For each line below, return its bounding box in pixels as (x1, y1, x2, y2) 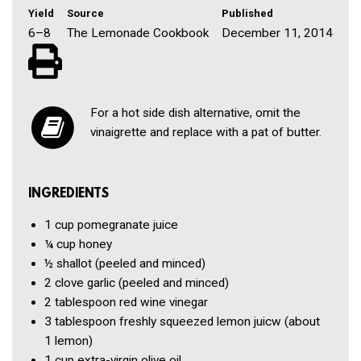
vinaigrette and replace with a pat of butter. (89, 125, 322, 140)
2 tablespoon (44, 295, 116, 310)
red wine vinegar (119, 295, 208, 310)
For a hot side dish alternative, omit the (89, 106, 301, 121)
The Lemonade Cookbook (67, 25, 209, 40)
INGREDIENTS (28, 187, 109, 202)
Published (222, 6, 273, 19)
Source (67, 6, 104, 19)
